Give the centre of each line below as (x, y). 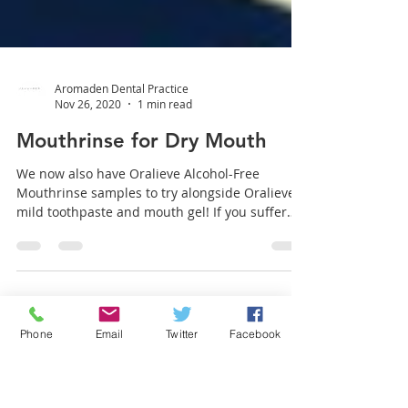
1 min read (165, 186)
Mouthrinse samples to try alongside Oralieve (156, 275)
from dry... (48, 313)
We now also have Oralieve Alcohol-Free (138, 255)
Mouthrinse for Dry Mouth (142, 223)
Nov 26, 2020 (88, 186)
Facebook (255, 333)
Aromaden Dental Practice (122, 170)
